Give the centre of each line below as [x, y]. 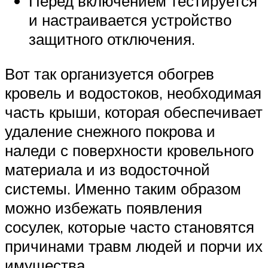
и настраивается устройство [130, 20]
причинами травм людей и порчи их [134, 246]
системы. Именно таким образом [123, 188]
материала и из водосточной [107, 169]
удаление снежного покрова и [110, 131]
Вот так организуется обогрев [109, 73]
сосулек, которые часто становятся [130, 226]
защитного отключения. [112, 39]
